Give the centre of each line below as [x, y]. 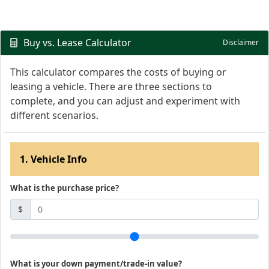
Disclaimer [241, 42]
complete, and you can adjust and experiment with [125, 101]
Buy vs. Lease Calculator [77, 43]
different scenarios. [54, 115]
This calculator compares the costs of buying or [118, 72]
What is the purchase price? [65, 188]
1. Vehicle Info [53, 159]
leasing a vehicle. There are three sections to [111, 86]
